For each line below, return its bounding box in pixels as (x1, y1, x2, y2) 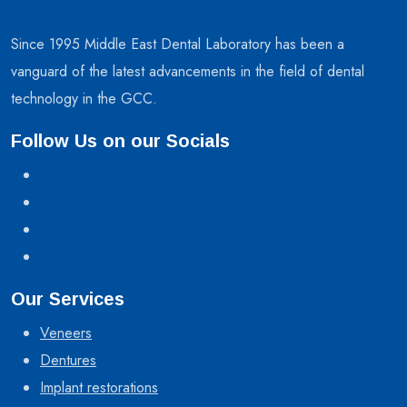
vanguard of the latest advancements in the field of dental (11, 60, 364, 82)
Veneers (40, 322, 92, 343)
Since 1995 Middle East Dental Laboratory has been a (11, 33, 344, 55)
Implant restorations (40, 376, 158, 398)
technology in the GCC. (11, 87, 157, 109)
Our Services (11, 288, 124, 309)
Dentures (40, 349, 96, 371)
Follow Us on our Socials (11, 130, 230, 151)
